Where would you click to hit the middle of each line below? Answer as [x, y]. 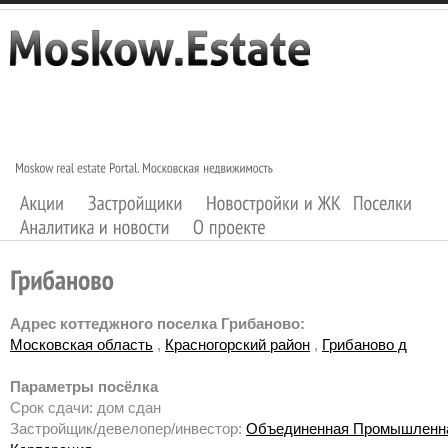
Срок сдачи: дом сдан [85, 408]
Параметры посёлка [84, 387]
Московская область [81, 345]
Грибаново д [364, 345]
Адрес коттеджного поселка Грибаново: [157, 324]
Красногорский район [237, 345]
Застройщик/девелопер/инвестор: [128, 429]
